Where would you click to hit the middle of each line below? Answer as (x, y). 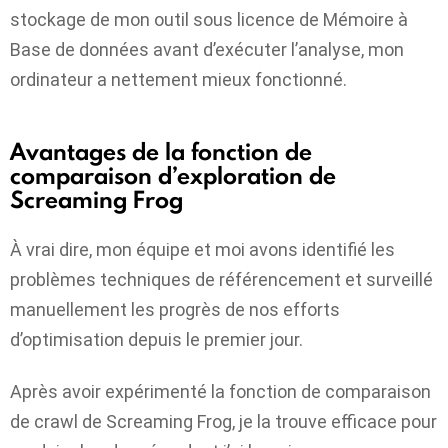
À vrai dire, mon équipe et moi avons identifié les (202, 249)
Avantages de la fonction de (161, 152)
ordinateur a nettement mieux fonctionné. (178, 80)
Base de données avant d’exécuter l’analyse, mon (207, 50)
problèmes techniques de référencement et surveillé (221, 279)
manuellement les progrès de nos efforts (175, 309)
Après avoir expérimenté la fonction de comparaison (220, 392)
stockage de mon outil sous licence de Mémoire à (209, 20)
